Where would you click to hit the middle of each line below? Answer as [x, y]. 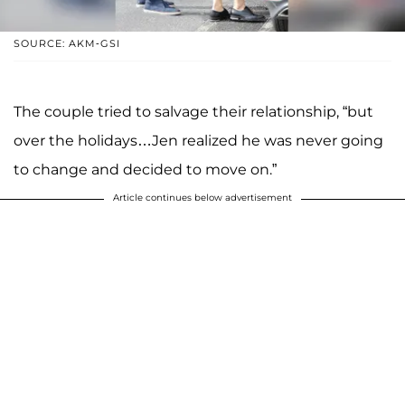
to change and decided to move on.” [145, 169]
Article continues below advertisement [202, 197]
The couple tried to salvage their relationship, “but [193, 111]
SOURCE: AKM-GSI [67, 43]
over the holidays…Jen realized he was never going [198, 140]
